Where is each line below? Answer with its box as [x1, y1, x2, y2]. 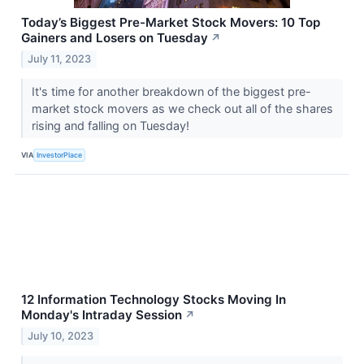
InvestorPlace [37, 149, 83, 159]
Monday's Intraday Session [21, 307, 182, 323]
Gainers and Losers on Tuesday [21, 30, 208, 46]
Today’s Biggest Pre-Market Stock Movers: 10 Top [21, 15, 320, 31]
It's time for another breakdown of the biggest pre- [31, 84, 311, 99]
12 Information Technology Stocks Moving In [21, 292, 286, 308]
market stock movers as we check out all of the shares [31, 102, 333, 116]
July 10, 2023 [28, 329, 94, 342]
